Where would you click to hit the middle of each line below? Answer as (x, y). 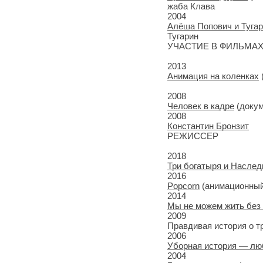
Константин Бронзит (208, 126)
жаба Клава (191, 6)
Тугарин (183, 36)
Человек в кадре (201, 106)
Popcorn (183, 186)
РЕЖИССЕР (193, 136)
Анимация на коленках (213, 76)
